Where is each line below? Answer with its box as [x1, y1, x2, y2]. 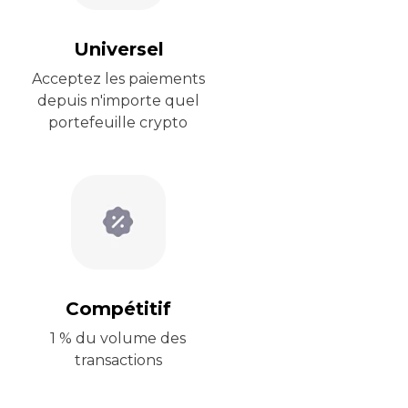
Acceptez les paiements [31, 70, 205, 87]
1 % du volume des [50, 330, 186, 347]
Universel [73, 38, 164, 60]
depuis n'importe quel [36, 92, 199, 109]
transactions [74, 352, 162, 369]
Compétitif [66, 298, 171, 320]
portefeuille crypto [48, 114, 188, 131]
